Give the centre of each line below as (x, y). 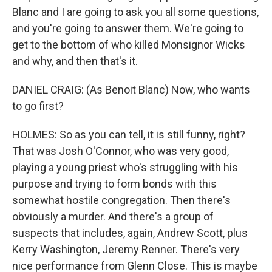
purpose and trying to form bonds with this (114, 184)
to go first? (38, 106)
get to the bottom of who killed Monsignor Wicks (129, 45)
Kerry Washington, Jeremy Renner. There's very (126, 249)
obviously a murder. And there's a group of (113, 216)
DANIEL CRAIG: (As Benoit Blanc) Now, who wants (131, 90)
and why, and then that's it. (75, 61)
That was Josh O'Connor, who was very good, (121, 151)
